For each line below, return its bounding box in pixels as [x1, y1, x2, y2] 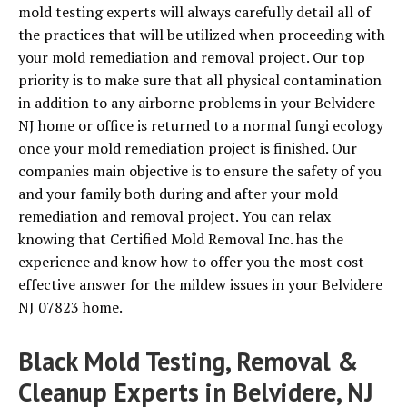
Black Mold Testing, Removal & [18, 344, 358, 379]
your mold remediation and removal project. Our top [18, 47, 365, 68]
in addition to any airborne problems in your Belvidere [18, 93, 375, 114]
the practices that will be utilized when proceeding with [18, 25, 385, 45]
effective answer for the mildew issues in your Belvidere [18, 274, 382, 295]
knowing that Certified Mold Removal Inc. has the [18, 229, 343, 250]
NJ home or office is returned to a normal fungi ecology [18, 115, 383, 136]
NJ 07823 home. [18, 297, 123, 318]
